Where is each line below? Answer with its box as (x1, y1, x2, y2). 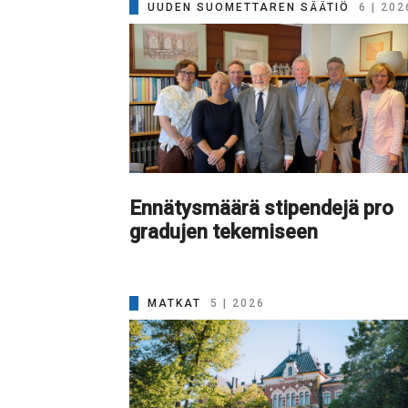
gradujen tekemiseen (129, 219, 318, 243)
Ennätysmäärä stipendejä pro (129, 195, 393, 219)
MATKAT (148, 297, 201, 311)
